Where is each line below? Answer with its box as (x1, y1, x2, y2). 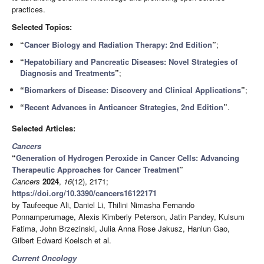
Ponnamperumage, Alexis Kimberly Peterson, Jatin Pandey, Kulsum (12, 210, 245, 222)
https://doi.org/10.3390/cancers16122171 (12, 187, 157, 199)
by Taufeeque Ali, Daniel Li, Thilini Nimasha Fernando (12, 199, 194, 210)
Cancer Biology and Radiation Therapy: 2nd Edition (24, 39, 213, 51)
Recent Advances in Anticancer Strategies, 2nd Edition (24, 101, 224, 113)
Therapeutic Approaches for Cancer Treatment (12, 163, 179, 175)
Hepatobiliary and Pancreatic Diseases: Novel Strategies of (24, 56, 238, 68)
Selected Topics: (12, 21, 72, 33)
